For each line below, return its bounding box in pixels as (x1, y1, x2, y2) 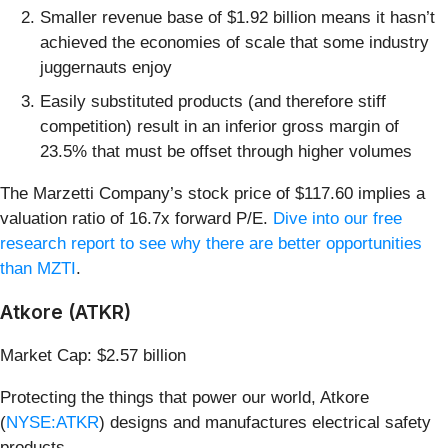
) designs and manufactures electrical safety (99, 412, 431, 432)
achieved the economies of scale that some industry (40, 33, 429, 53)
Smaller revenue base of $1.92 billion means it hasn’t (40, 8, 435, 28)
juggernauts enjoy (40, 58, 172, 78)
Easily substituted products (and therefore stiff (40, 91, 386, 111)
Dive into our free (273, 208, 402, 228)
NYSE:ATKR (6, 412, 99, 432)
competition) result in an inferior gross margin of (40, 116, 399, 136)
